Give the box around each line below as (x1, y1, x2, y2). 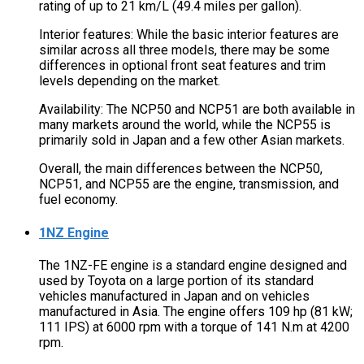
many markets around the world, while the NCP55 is (39, 117, 331, 133)
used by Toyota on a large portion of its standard (39, 272, 314, 288)
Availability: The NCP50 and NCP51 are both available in (39, 102, 355, 118)
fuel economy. (39, 192, 118, 208)
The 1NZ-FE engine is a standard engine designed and (39, 257, 347, 273)
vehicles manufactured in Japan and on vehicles (39, 288, 310, 304)
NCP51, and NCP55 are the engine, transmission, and (39, 176, 339, 193)
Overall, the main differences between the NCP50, (39, 161, 323, 177)
